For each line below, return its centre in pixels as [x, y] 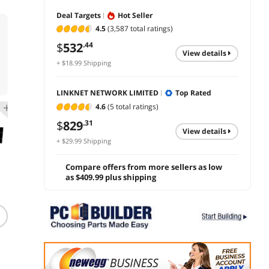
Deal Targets [79, 15]
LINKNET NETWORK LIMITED [107, 93]
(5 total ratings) [132, 106]
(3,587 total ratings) [139, 29]
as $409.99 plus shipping [111, 177]
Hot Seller [135, 15]
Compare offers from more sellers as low [144, 167]
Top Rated [193, 93]
